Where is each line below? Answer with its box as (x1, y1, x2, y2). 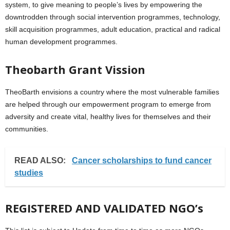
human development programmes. (5, 37, 118, 46)
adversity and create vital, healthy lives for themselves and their (5, 112, 211, 121)
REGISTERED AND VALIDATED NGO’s (5, 200, 203, 216)
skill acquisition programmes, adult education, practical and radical (5, 25, 220, 33)
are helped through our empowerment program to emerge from (5, 100, 211, 108)
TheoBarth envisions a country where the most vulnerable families (5, 88, 219, 96)
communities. (5, 125, 48, 133)
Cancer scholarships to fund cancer (72, 156, 212, 165)
